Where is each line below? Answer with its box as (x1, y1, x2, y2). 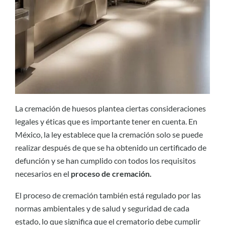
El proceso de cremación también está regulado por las (15, 190, 201, 200)
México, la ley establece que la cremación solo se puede (15, 130, 203, 140)
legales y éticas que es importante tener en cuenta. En (15, 117, 197, 127)
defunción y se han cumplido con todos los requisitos (15, 156, 196, 166)
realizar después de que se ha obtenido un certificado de (15, 143, 206, 153)
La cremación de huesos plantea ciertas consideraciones (15, 103, 206, 114)
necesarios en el (15, 169, 71, 179)
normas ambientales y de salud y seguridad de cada (15, 203, 189, 213)
